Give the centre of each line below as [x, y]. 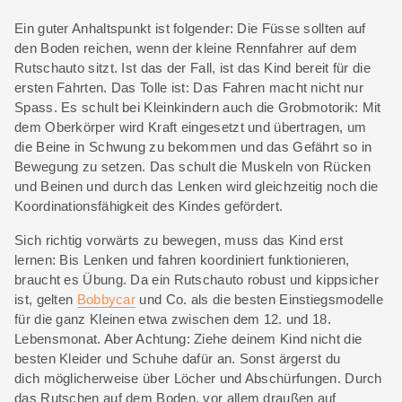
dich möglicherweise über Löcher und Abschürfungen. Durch [198, 378]
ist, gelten [46, 299]
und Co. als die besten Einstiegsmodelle [260, 299]
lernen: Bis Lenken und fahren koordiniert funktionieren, [182, 259]
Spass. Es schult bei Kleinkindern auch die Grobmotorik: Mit [198, 107]
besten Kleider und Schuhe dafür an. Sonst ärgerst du [178, 358]
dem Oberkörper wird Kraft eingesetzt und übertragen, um [191, 127]
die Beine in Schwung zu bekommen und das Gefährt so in [193, 146]
